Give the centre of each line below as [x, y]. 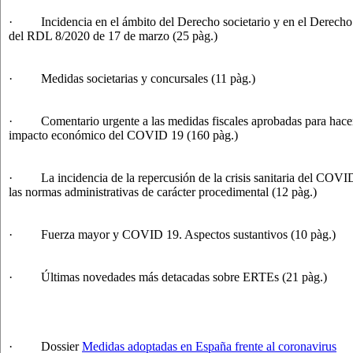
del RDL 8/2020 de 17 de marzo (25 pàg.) [113, 35]
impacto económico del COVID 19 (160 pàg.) [123, 135]
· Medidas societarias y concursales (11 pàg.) [132, 78]
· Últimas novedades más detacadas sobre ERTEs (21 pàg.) [168, 277]
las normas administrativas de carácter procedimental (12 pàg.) [163, 191]
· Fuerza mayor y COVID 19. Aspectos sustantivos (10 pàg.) [172, 234]
